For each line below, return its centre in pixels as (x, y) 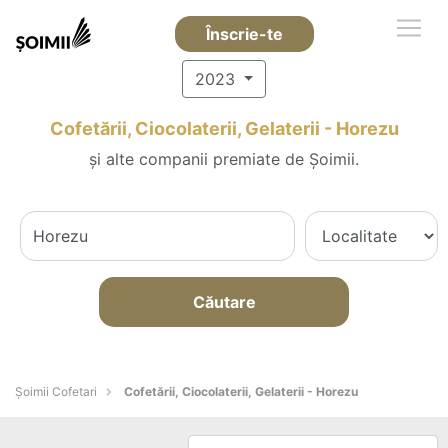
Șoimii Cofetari (56, 391)
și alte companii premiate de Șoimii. (224, 159)
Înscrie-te (244, 34)
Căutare (224, 302)
